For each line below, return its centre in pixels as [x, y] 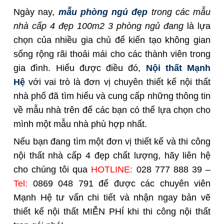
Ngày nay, [36, 12]
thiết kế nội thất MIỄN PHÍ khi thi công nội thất [112, 212]
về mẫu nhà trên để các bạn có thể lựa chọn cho [112, 110]
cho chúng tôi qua [52, 170]
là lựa [197, 26]
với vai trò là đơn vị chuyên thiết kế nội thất [118, 82]
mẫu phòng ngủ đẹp [103, 12]
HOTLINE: [112, 170]
